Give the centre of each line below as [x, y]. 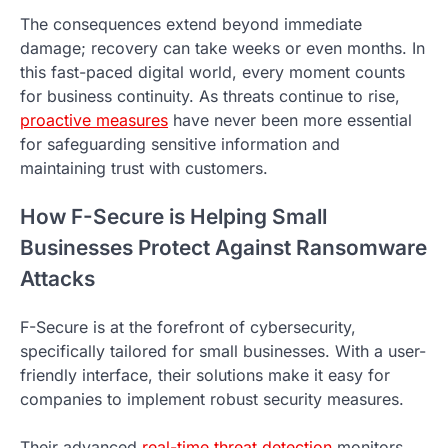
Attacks [57, 279]
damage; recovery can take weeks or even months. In [222, 48]
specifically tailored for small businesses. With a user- [223, 350]
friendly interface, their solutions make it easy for [205, 374]
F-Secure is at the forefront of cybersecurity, [188, 326]
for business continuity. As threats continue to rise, [210, 96]
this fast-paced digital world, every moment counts [212, 72]
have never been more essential [290, 120]
